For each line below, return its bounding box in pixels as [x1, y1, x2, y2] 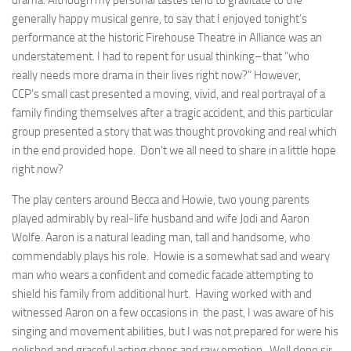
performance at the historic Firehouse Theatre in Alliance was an [12, 31, 322, 45]
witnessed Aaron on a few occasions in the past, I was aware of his [12, 306, 334, 320]
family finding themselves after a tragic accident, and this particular [12, 106, 333, 120]
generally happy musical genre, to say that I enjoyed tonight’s [12, 12, 307, 26]
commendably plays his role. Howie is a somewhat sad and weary [12, 249, 330, 263]
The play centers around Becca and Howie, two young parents [12, 193, 309, 207]
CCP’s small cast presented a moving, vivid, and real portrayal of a [12, 87, 325, 101]
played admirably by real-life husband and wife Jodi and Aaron [12, 212, 309, 226]
